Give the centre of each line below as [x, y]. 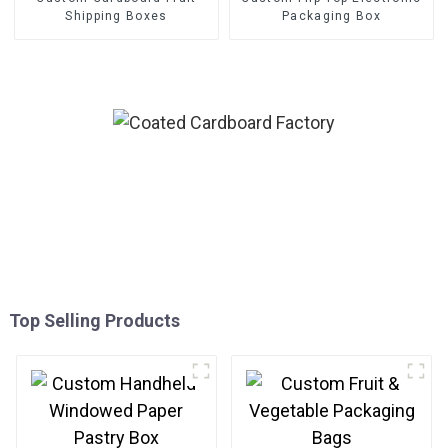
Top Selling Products [94, 321]
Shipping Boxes [116, 15]
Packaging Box [331, 15]
